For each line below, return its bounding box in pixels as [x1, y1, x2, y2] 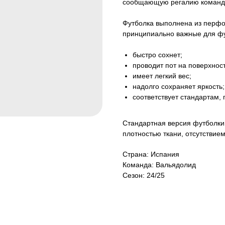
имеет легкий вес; [133, 72, 191, 80]
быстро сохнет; [133, 51, 182, 59]
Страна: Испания [123, 150, 179, 159]
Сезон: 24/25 [123, 171, 165, 180]
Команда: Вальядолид [123, 161, 196, 169]
